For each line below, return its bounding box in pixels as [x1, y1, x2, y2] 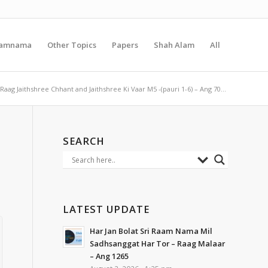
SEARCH [63, 134, 105, 148]
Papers [112, 39, 138, 50]
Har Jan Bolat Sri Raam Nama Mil [90, 226, 213, 236]
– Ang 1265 [90, 251, 129, 261]
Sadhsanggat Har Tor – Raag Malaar [90, 238, 226, 249]
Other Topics [47, 39, 96, 50]
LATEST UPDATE [63, 202, 150, 216]
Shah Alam [154, 39, 194, 50]
